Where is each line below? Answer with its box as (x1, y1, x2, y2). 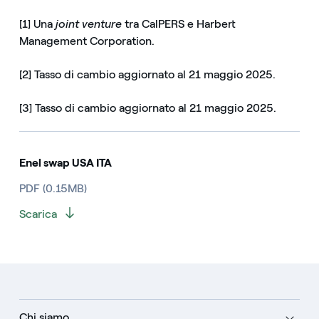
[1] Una (19, 16, 56, 31)
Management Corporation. (19, 33, 155, 48)
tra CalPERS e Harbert (121, 16, 236, 31)
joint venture (55, 16, 122, 31)
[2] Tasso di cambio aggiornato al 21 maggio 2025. (19, 67, 276, 81)
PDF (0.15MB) (19, 182, 87, 196)
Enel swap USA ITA (19, 156, 112, 170)
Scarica (19, 207, 60, 221)
